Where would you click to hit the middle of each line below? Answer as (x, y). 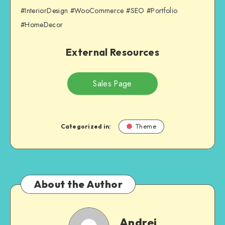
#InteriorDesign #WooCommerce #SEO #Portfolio (99, 10)
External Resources (113, 52)
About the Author (78, 184)
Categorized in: (86, 126)
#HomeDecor (42, 24)
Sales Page (113, 83)
